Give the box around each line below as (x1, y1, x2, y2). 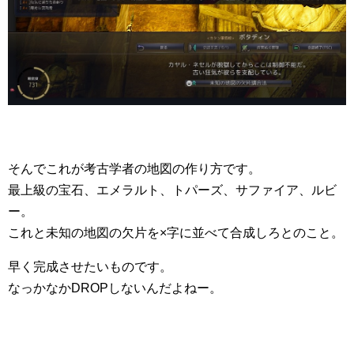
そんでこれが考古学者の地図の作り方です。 (8, 161, 261, 175)
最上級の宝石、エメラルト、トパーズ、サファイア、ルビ (8, 183, 337, 197)
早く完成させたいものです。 (8, 259, 172, 273)
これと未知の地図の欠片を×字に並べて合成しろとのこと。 (8, 225, 344, 239)
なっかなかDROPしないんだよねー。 (8, 281, 222, 295)
